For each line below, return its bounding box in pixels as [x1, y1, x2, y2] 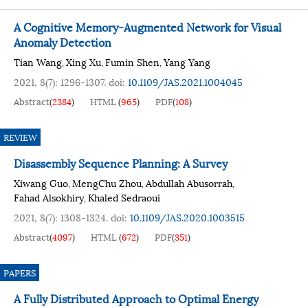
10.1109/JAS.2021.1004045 [128, 74, 243, 89]
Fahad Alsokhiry [14, 190, 84, 204]
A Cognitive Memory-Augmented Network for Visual [14, 18, 281, 35]
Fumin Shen [105, 54, 159, 69]
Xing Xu [66, 54, 101, 69]
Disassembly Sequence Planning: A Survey [14, 154, 228, 171]
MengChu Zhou [72, 175, 142, 190]
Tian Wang [14, 54, 62, 69]
